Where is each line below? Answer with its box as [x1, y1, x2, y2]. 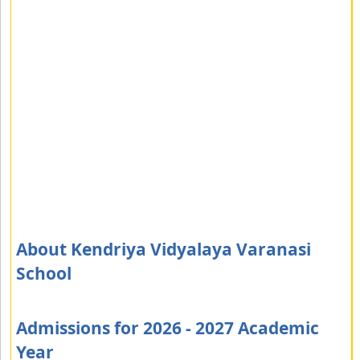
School [16, 262, 72, 284]
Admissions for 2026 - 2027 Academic [16, 317, 319, 339]
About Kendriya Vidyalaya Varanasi [16, 238, 311, 260]
